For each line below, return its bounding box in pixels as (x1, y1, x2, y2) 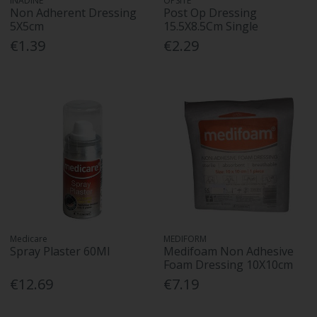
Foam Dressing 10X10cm (163, 256, 294, 272)
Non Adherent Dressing (10, 5, 137, 21)
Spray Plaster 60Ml (10, 243, 110, 259)
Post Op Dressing (163, 5, 258, 21)
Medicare (10, 232, 48, 245)
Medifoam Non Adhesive (163, 243, 294, 259)
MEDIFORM (163, 232, 207, 245)
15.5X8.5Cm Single (163, 18, 259, 35)
